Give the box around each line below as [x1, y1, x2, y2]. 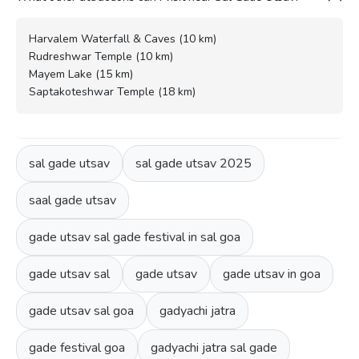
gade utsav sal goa [29, 302, 134, 321]
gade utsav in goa [223, 265, 321, 284]
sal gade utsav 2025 [135, 155, 252, 173]
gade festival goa [29, 339, 125, 357]
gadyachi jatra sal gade [151, 339, 277, 357]
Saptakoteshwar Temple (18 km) [29, 84, 196, 100]
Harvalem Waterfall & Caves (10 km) [29, 31, 216, 47]
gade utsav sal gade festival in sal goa [29, 228, 240, 247]
